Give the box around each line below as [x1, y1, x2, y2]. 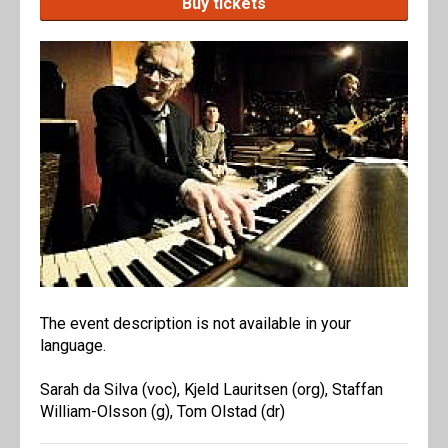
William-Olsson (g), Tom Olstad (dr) [40, 401, 285, 421]
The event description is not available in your [40, 313, 351, 333]
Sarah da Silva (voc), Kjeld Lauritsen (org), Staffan [40, 379, 383, 399]
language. [40, 335, 106, 355]
